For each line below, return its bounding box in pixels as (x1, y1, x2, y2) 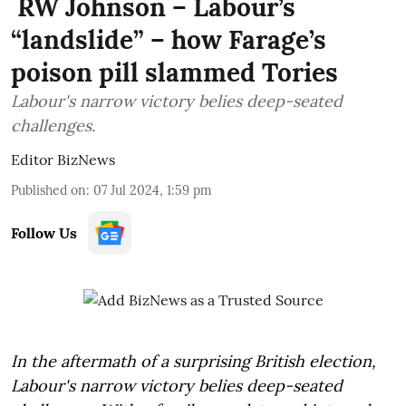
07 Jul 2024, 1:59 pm (93, 181, 212, 198)
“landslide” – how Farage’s (11, 23, 326, 56)
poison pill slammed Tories (11, 55, 338, 89)
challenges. (11, 114, 95, 136)
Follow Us (11, 223, 77, 242)
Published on (11, 181, 86, 198)
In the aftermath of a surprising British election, (11, 350, 376, 372)
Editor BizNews (11, 150, 115, 169)
